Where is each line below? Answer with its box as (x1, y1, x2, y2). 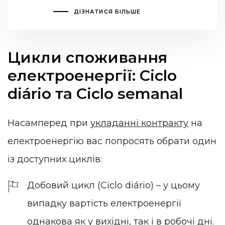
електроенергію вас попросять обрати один (8, 136, 216, 147)
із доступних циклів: (8, 154, 102, 165)
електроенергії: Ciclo (8, 66, 177, 85)
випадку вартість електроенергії (27, 197, 182, 209)
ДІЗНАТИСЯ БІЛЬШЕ (73, 8, 141, 15)
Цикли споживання (8, 48, 167, 67)
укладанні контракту (90, 118, 188, 129)
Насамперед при (8, 118, 90, 129)
